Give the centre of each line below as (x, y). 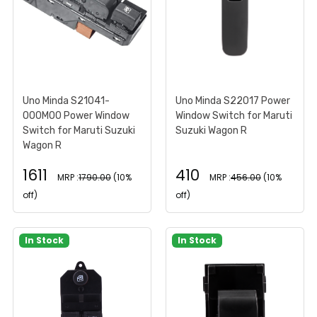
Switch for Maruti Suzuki (79, 130)
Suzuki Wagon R (211, 130)
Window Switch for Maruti (234, 115)
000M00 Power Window (76, 115)
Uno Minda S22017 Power (233, 100)
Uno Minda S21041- (66, 100)
